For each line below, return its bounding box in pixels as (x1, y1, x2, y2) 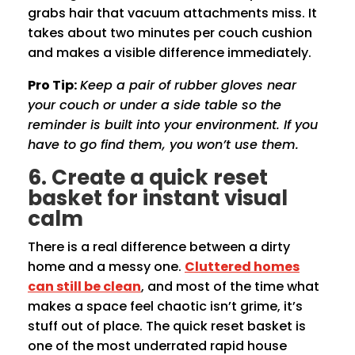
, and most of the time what (141, 277, 319, 296)
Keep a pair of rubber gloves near (80, 76, 296, 95)
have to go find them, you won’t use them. (28, 136, 299, 155)
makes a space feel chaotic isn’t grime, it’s (28, 297, 303, 316)
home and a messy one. (28, 258, 185, 277)
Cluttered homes (185, 258, 300, 277)
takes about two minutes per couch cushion (28, 24, 312, 43)
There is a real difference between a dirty (28, 238, 290, 257)
